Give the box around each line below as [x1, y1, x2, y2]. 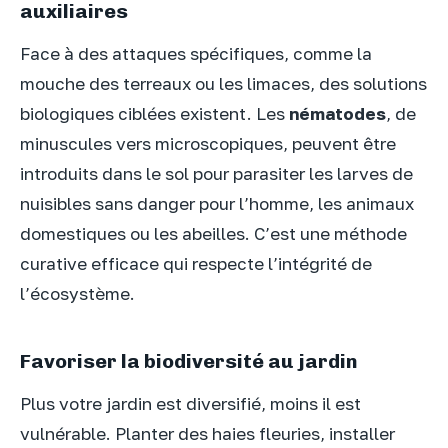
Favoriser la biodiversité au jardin [20, 349, 358, 374]
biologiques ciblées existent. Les [20, 102, 289, 124]
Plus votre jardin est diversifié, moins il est [20, 393, 361, 415]
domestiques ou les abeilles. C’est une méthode [20, 222, 407, 244]
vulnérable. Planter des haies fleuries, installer [20, 423, 395, 445]
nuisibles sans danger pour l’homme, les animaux [20, 192, 414, 214]
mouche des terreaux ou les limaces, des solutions [20, 72, 427, 94]
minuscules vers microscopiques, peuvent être [20, 132, 396, 154]
